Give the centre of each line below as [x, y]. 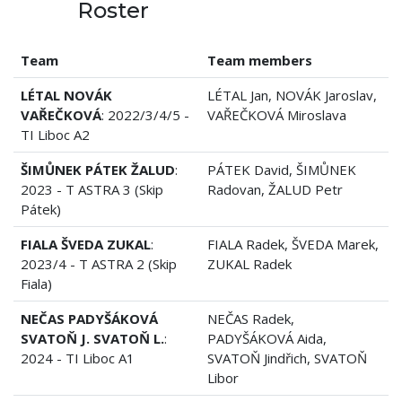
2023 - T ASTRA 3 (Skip [92, 189]
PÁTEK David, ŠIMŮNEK [282, 169]
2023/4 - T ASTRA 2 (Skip [99, 263]
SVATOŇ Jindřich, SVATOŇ [287, 358]
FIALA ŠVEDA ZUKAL [86, 244]
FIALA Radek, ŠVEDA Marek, [293, 244]
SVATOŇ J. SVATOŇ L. [92, 338]
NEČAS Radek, [251, 318]
